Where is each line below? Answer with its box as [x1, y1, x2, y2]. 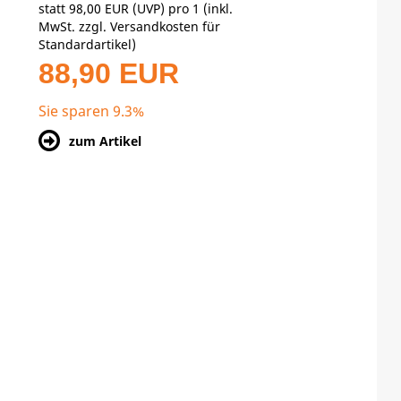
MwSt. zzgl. [38, 17, 111, 35]
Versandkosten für [110, 17, 221, 35]
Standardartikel [38, 35, 132, 53]
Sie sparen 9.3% [38, 100, 145, 121]
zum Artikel [69, 132, 142, 149]
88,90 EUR [38, 56, 180, 90]
